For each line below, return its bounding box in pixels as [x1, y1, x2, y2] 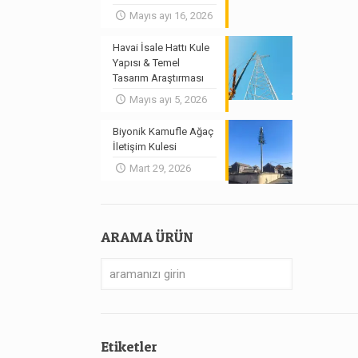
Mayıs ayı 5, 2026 [129, 93, 207, 105]
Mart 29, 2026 [129, 162, 191, 174]
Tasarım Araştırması [113, 72, 205, 84]
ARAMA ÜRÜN [101, 229, 193, 245]
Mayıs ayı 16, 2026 [129, 10, 213, 22]
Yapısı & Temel [113, 57, 181, 69]
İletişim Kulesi [113, 141, 177, 153]
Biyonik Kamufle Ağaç [113, 125, 214, 137]
